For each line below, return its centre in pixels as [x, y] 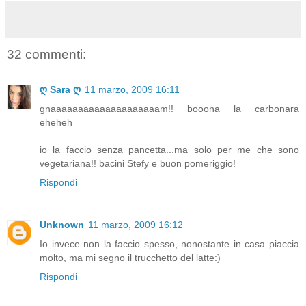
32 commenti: [46, 54]
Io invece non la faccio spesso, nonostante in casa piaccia [169, 244]
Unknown [62, 224]
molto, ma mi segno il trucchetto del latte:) [130, 257]
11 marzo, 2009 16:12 [136, 224]
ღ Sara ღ [60, 89]
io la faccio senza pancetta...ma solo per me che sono [169, 149]
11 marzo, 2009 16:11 [132, 89]
